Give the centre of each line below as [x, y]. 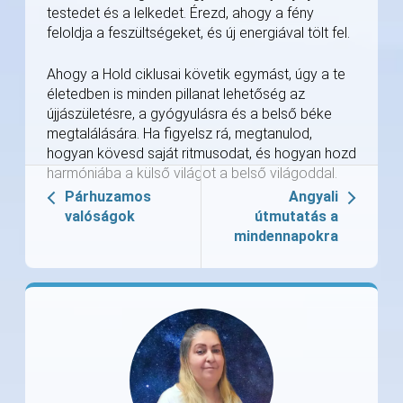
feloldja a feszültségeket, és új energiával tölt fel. [198, 33]
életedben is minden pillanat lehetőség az [176, 94]
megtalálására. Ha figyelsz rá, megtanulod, [179, 134]
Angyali [313, 197]
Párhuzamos [108, 197]
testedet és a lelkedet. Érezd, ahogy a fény [180, 13]
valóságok [100, 217]
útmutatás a [296, 217]
